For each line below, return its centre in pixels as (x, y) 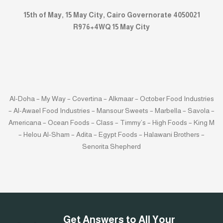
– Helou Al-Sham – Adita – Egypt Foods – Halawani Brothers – (111, 134)
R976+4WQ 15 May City (111, 27)
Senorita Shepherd (111, 146)
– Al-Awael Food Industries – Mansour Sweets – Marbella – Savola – (111, 110)
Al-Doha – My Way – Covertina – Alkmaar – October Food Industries (111, 98)
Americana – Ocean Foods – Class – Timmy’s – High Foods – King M (111, 122)
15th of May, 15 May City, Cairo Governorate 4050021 (111, 15)
